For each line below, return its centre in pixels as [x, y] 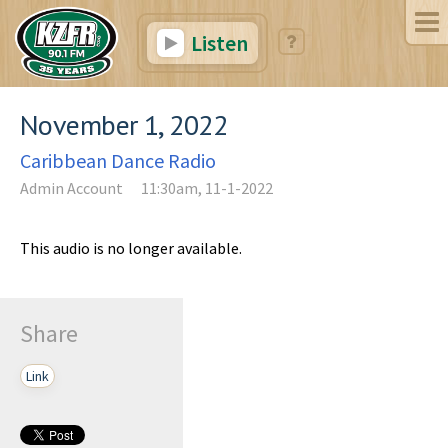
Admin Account [71, 187]
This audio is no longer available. [131, 247]
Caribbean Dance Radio [118, 160]
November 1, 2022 [124, 124]
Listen [217, 43]
